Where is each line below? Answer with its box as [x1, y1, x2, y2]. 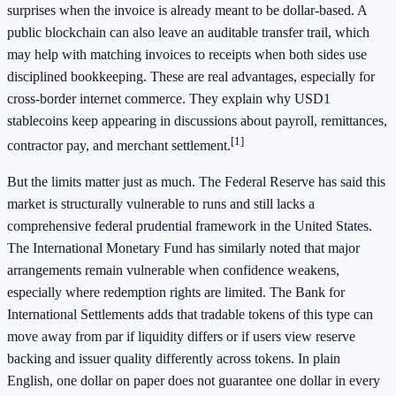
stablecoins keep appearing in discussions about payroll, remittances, [7, 112, 387, 128]
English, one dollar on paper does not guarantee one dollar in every [7, 372, 380, 388]
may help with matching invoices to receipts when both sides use [7, 46, 367, 62]
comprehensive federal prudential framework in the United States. [7, 217, 372, 233]
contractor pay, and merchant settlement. [7, 137, 231, 153]
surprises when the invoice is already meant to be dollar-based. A [7, 2, 367, 18]
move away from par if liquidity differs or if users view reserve [7, 328, 355, 344]
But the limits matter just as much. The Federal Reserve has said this [7, 173, 385, 189]
